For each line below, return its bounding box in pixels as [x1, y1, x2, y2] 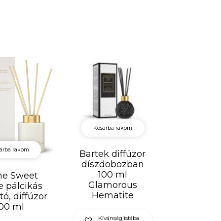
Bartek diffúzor [79, 148, 146, 160]
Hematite [91, 190, 134, 201]
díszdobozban [81, 159, 144, 170]
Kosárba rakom [93, 124, 132, 132]
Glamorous [88, 180, 137, 191]
